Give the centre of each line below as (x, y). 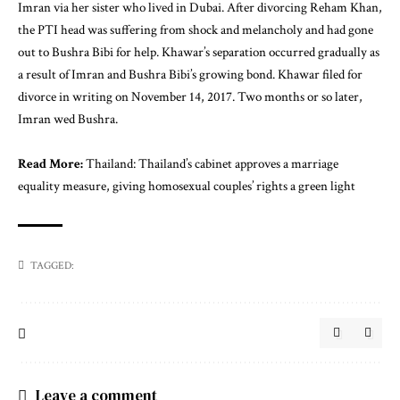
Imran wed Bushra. (68, 119)
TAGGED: (52, 266)
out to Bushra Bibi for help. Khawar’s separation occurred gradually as (199, 52)
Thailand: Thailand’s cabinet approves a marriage (212, 164)
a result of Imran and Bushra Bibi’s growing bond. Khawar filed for (190, 74)
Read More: (52, 164)
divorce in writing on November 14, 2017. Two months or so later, (190, 96)
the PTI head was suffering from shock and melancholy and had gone (196, 29)
